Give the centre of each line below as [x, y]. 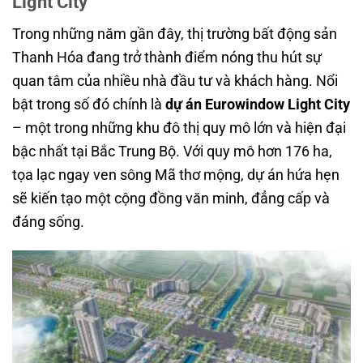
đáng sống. [48, 221]
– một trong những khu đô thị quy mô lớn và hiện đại [179, 127]
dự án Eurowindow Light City [258, 104]
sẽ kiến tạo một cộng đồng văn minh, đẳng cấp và [171, 198]
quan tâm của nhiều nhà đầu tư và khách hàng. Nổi [175, 80]
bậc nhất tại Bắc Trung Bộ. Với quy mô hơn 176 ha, [172, 151]
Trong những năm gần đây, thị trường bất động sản [175, 33]
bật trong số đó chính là [89, 104]
